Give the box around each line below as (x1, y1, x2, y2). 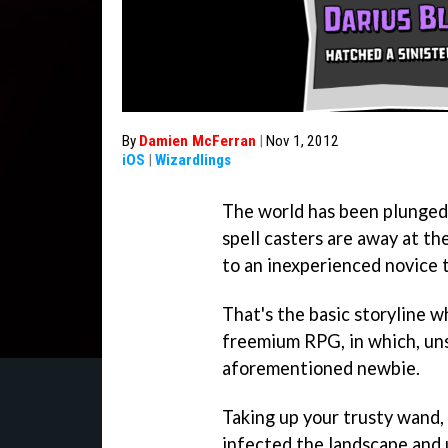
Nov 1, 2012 (266, 132, 339, 150)
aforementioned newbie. (222, 356, 420, 379)
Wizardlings (155, 151, 231, 169)
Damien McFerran (139, 132, 256, 150)
